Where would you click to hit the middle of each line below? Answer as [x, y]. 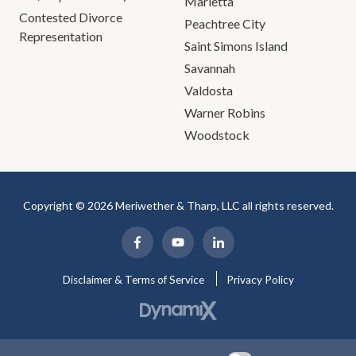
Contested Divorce [71, 17]
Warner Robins [225, 113]
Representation [61, 37]
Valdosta [209, 91]
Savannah [210, 68]
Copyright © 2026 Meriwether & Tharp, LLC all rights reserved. [178, 206]
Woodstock [217, 135]
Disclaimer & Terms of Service [133, 280]
